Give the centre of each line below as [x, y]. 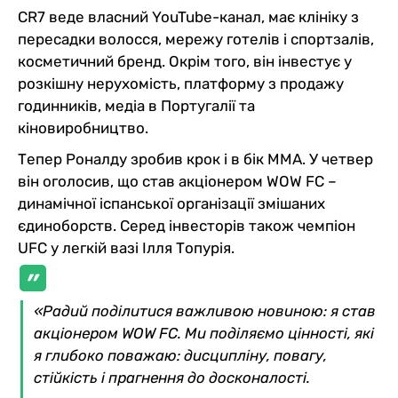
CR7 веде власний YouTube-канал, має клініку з [188, 16]
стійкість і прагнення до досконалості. [172, 377]
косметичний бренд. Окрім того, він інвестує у [185, 61]
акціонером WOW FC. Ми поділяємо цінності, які [204, 333]
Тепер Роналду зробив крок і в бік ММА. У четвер [195, 159]
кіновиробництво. [83, 127]
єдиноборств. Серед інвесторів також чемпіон [187, 225]
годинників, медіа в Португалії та [136, 105]
